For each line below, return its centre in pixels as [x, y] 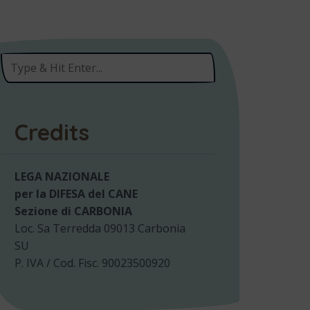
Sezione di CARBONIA [73, 211]
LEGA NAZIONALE [62, 176]
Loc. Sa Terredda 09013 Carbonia [100, 228]
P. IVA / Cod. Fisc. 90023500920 [92, 263]
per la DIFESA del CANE [76, 194]
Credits [52, 132]
